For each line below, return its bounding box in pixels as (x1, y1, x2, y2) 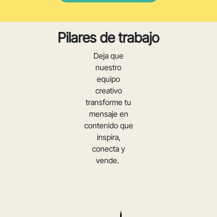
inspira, (96, 132, 121, 142)
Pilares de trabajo (58, 29, 159, 46)
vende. (96, 155, 121, 165)
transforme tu (86, 97, 131, 107)
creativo (95, 85, 122, 95)
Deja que (93, 50, 124, 61)
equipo (97, 74, 120, 84)
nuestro (95, 62, 122, 72)
